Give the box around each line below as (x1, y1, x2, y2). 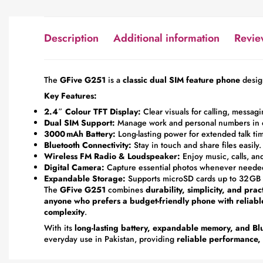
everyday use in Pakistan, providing (44, 233, 177, 245)
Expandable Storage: (44, 173, 126, 185)
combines (106, 184, 146, 196)
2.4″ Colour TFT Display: (44, 106, 141, 118)
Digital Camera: (44, 161, 104, 174)
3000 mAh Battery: (44, 128, 116, 140)
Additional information (113, 31, 220, 46)
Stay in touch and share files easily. (131, 139, 261, 151)
